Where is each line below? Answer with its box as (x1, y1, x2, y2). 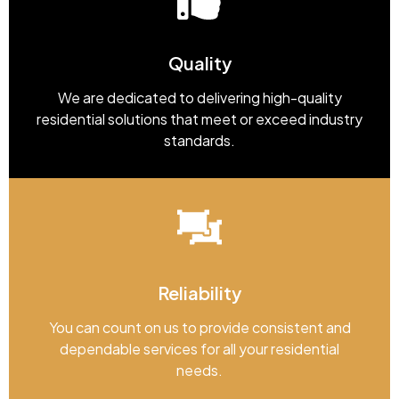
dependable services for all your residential (60, 338, 339, 358)
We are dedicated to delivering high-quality (57, 87, 342, 107)
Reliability (158, 281, 241, 304)
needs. (176, 360, 223, 379)
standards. (164, 130, 235, 150)
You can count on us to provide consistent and (48, 317, 351, 337)
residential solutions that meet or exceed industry (37, 109, 362, 128)
